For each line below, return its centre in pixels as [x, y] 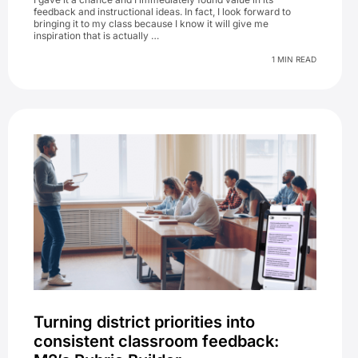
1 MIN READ [294, 60]
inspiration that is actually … [96, 36]
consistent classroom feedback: [156, 341]
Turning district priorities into [144, 322]
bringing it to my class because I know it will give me [151, 24]
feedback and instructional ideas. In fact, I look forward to [162, 12]
